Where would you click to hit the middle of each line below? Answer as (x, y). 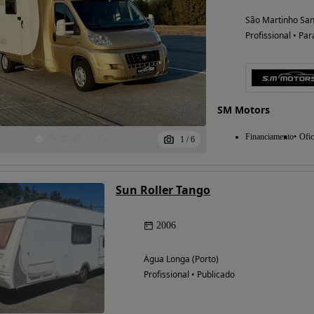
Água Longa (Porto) (181, 259)
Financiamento (269, 136)
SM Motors (243, 109)
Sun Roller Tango (163, 190)
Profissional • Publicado (189, 274)
